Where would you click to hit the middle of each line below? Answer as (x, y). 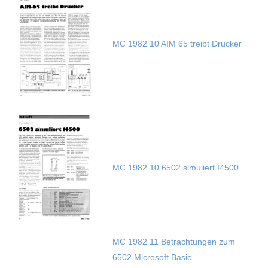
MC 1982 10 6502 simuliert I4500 (175, 168)
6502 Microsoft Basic (152, 258)
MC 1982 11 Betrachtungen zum (173, 242)
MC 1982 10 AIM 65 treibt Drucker (177, 44)
